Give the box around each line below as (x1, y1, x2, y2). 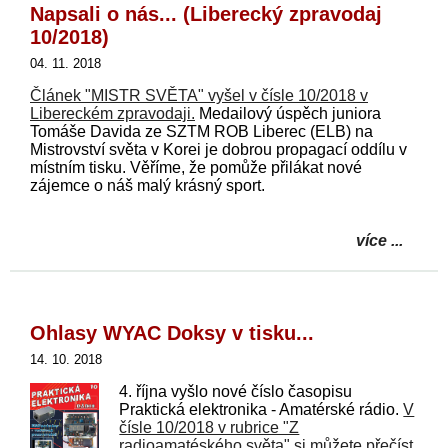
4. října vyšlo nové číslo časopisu (119, 382, 353, 400)
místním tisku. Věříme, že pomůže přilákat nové (30, 158, 362, 176)
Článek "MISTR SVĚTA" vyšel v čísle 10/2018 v (30, 86, 368, 104)
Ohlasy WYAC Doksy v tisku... (30, 321, 314, 344)
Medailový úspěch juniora (195, 104, 381, 122)
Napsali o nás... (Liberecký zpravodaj (30, 2, 382, 25)
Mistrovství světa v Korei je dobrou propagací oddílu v (30, 140, 407, 158)
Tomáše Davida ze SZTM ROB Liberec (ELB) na (30, 122, 373, 140)
